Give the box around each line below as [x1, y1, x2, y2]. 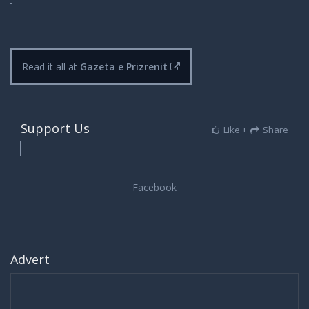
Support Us [21, 119, 90, 137]
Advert [10, 250, 50, 268]
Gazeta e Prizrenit [80, 59, 168, 73]
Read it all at [22, 59, 80, 73]
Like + [221, 123, 250, 136]
